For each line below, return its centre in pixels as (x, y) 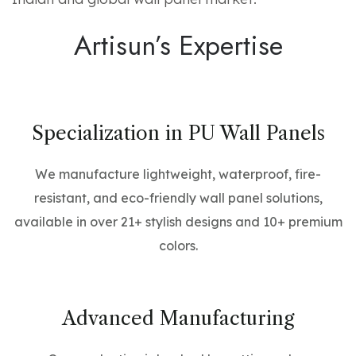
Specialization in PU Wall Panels (178, 133)
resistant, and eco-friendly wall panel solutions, (178, 198)
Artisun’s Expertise (178, 46)
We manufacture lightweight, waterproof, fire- (178, 174)
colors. (178, 246)
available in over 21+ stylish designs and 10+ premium (178, 222)
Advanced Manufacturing (178, 318)
